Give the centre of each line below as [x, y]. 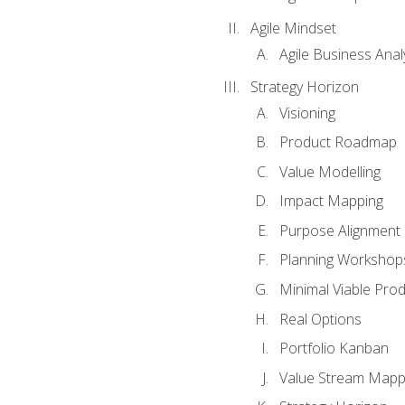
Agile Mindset [293, 28]
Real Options [320, 319]
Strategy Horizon [304, 87]
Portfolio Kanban [334, 348]
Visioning [307, 113]
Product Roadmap [338, 142]
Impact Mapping [331, 201]
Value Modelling [330, 171]
